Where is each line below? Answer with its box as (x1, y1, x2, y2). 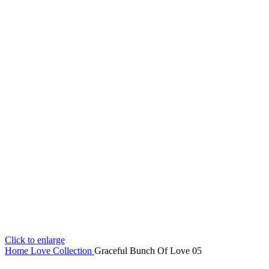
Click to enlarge (5, 235, 65, 245)
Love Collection (31, 246, 94, 256)
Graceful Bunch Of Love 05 (94, 246, 202, 256)
